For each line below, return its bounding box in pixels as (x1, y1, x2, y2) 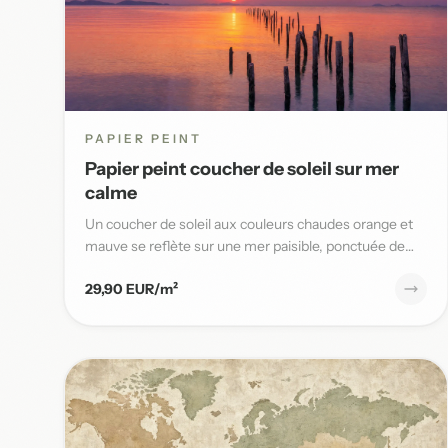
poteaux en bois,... (85, 258, 198, 277)
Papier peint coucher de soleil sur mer (85, 157, 399, 180)
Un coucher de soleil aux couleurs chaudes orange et (85, 214, 413, 233)
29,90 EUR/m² (85, 279, 178, 298)
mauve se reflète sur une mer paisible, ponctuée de (85, 236, 405, 255)
